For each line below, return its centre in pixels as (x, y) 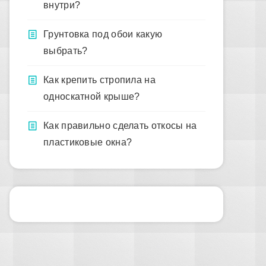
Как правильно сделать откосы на (120, 126)
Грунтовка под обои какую (103, 34)
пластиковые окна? (88, 142)
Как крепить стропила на (99, 80)
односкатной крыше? (92, 96)
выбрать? (66, 51)
